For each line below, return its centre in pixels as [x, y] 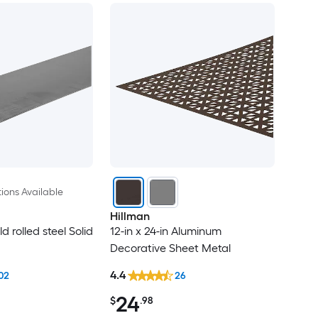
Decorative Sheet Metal [170, 248]
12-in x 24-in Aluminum [165, 231]
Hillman [130, 216]
